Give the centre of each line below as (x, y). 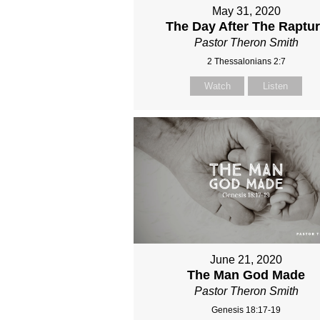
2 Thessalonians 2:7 (246, 61)
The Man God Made (246, 275)
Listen (275, 86)
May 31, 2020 (246, 11)
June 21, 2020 (246, 260)
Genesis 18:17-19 (246, 310)
